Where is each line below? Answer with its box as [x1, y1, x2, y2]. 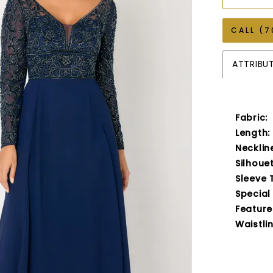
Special [235, 188, 271, 200]
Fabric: [235, 112, 268, 124]
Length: [235, 127, 270, 140]
